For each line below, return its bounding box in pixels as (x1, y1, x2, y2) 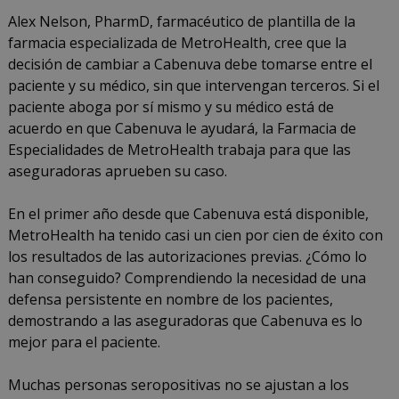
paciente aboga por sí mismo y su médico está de (7, 97, 334, 118)
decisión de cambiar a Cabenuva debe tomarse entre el (7, 54, 372, 75)
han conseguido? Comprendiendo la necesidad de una (7, 268, 366, 289)
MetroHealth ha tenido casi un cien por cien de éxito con (7, 225, 383, 246)
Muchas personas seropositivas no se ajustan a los (7, 375, 349, 395)
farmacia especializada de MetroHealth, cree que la (7, 33, 346, 53)
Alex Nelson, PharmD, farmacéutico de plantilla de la (7, 12, 355, 32)
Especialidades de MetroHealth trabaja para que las (7, 140, 351, 160)
